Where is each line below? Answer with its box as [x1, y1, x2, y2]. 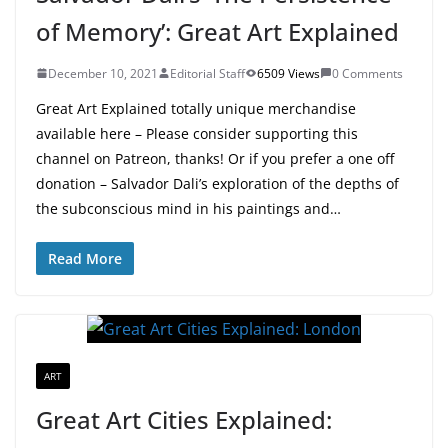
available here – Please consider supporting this [36, 123, 358, 143]
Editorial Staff [170, 64, 245, 82]
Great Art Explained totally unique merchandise [36, 98, 356, 118]
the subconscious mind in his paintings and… [36, 198, 341, 218]
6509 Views [257, 64, 320, 82]
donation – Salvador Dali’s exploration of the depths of [36, 173, 399, 193]
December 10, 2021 [48, 64, 158, 82]
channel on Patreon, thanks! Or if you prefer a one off [36, 148, 394, 168]
